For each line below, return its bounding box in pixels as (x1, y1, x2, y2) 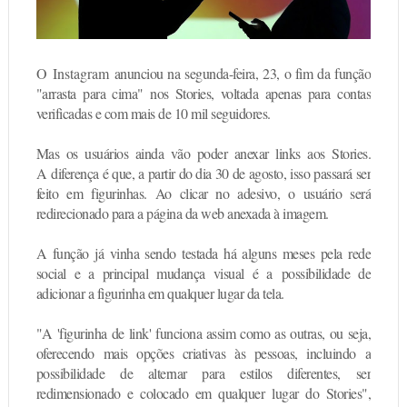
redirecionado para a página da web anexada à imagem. (35, 203, 329, 223)
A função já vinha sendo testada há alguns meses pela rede (35, 243, 372, 263)
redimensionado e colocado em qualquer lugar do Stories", (35, 382, 372, 402)
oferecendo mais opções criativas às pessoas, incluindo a (35, 342, 372, 362)
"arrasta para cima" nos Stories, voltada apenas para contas (35, 83, 372, 103)
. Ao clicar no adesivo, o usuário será (144, 183, 372, 203)
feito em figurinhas (35, 183, 144, 203)
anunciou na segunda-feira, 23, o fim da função (114, 63, 372, 83)
